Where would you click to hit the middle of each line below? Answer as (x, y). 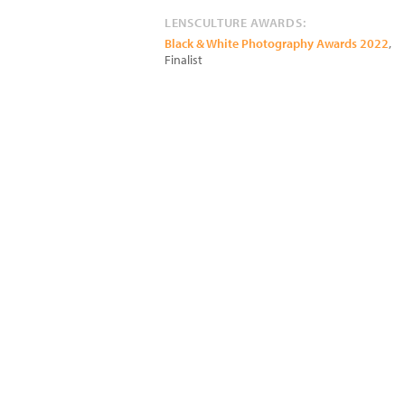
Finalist (184, 60)
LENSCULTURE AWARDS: (235, 23)
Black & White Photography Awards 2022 (277, 43)
